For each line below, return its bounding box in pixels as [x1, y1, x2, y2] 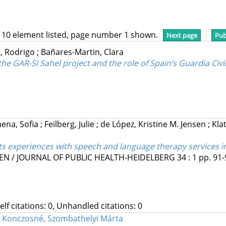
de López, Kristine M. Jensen [100, 119, 208, 130]
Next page [166, 31, 197, 40]
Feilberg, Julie [44, 119, 96, 130]
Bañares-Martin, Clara [40, 46, 124, 58]
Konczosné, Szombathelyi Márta [2, 213, 123, 224]
